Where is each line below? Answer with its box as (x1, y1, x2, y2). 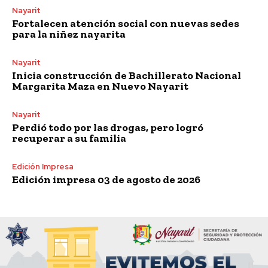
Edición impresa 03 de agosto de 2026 (12, 172, 200, 186)
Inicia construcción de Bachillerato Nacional (12, 68, 241, 82)
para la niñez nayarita (12, 27, 126, 41)
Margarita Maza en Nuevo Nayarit (12, 79, 188, 93)
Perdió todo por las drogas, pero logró (12, 120, 203, 134)
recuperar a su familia (12, 131, 126, 145)
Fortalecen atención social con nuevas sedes (12, 16, 239, 30)
